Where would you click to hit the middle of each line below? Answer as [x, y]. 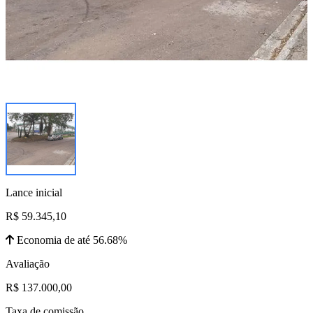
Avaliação [28, 263]
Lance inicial [34, 192]
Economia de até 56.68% [71, 240]
